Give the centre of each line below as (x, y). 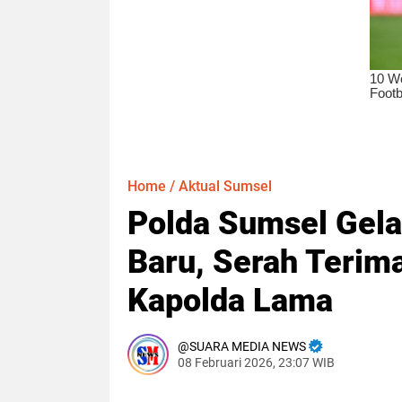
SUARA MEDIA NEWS (248, 346)
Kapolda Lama (230, 300)
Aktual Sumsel (225, 186)
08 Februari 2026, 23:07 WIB (256, 362)
